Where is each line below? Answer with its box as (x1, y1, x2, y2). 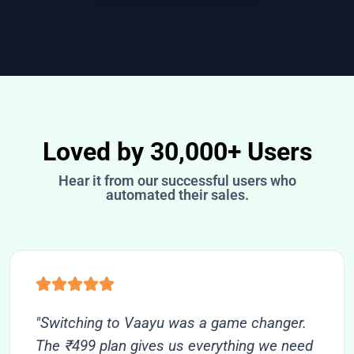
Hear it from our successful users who (58, 171, 296, 189)
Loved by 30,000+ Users (42, 136, 312, 167)
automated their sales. (105, 186, 249, 203)
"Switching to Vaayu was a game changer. (36, 313, 307, 332)
